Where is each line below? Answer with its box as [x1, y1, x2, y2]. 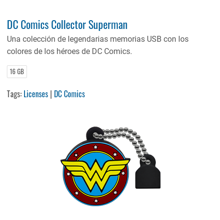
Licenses [24, 88, 49, 100]
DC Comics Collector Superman [7, 16, 128, 32]
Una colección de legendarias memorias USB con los [7, 34, 189, 44]
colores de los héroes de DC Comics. [7, 47, 133, 56]
